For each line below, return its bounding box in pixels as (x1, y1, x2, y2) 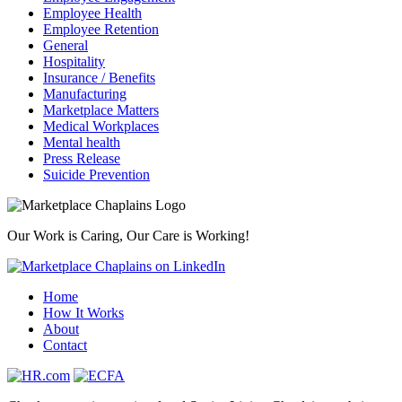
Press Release (43, 151, 120, 167)
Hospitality (43, 54, 105, 70)
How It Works (43, 305, 124, 321)
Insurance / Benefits (43, 70, 155, 86)
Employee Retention (43, 22, 159, 38)
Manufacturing (43, 86, 127, 102)
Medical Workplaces (43, 118, 159, 135)
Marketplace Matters (43, 102, 159, 118)
